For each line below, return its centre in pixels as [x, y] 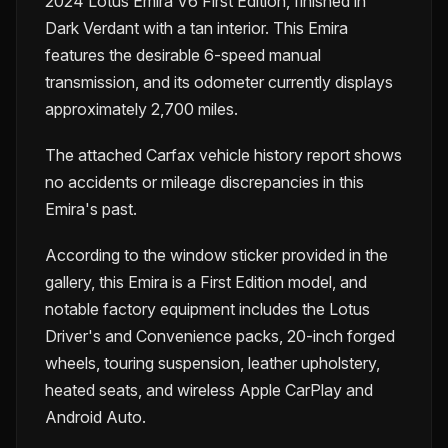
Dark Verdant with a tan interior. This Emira [196, 28]
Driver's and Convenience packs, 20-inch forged [220, 336]
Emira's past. [91, 209]
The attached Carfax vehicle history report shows [223, 155]
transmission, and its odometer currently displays [219, 82]
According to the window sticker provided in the [216, 255]
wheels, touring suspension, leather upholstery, [212, 363]
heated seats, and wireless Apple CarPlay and [209, 390]
